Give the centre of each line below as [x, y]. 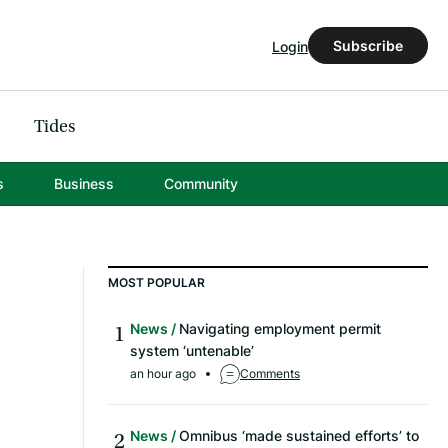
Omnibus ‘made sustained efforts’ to [299, 436]
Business [83, 184]
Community [200, 184]
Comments [270, 374]
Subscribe [368, 45]
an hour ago [163, 374]
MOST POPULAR [156, 283]
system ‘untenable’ [192, 351]
